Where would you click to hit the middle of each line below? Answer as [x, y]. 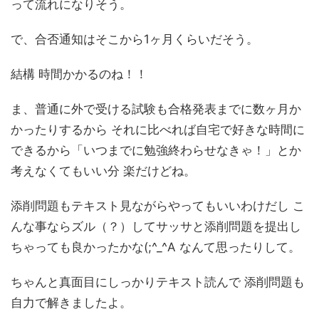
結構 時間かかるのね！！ [79, 74]
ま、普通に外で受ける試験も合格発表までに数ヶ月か [156, 109]
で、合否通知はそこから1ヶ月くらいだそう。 [135, 40]
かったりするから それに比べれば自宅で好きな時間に [158, 130]
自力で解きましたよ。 [71, 303]
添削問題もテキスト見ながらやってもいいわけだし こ [158, 206]
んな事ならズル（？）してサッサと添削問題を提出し [156, 227]
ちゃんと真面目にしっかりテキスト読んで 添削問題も [158, 282]
